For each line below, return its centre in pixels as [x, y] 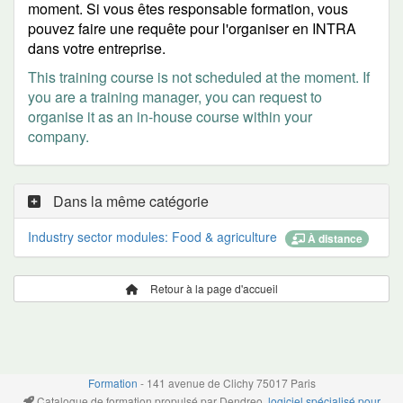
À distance [334, 239]
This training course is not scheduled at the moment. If [199, 77]
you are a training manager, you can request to [175, 97]
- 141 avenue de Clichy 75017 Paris [226, 383]
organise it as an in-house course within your [170, 116]
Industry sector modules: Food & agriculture [154, 237]
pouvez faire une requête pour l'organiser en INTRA [192, 28]
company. [58, 136]
